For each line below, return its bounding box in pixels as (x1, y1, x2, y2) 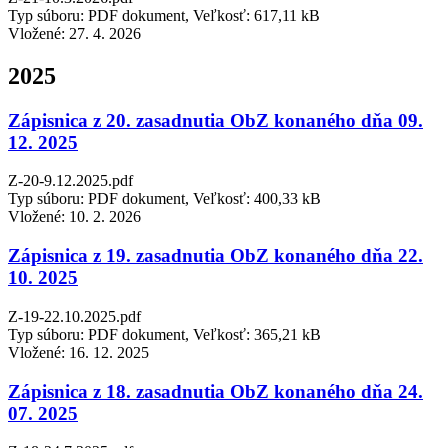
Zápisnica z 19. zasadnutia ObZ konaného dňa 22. (8, 245, 423, 267)
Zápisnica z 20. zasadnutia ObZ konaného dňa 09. (8, 109, 423, 131)
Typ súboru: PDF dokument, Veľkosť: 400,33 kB (8, 190, 321, 208)
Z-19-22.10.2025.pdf (8, 307, 141, 325)
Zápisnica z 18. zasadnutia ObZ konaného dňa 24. (8, 380, 423, 402)
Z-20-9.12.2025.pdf (8, 172, 133, 190)
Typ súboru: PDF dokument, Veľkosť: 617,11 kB (8, 6, 320, 24)
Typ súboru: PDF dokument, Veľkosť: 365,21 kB (8, 325, 321, 343)
